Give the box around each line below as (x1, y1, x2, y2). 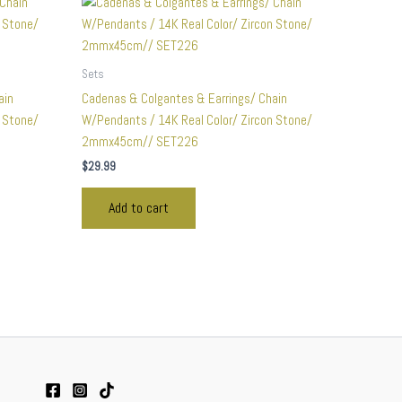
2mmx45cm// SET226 (82, 132, 198, 150)
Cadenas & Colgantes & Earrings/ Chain (82, 89, 287, 107)
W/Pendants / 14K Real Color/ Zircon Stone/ (82, 110, 312, 128)
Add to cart (109, 197, 169, 217)
